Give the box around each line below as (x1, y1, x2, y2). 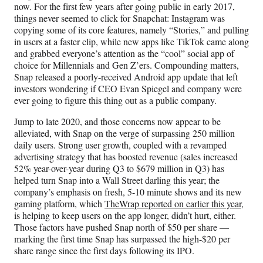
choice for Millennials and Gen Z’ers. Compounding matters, (14, 59, 239, 72)
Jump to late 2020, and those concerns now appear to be (14, 115, 221, 128)
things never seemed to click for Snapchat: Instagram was (14, 12, 225, 25)
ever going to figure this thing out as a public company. (14, 94, 217, 107)
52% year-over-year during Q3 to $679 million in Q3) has (14, 162, 224, 175)
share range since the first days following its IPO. (14, 244, 194, 257)
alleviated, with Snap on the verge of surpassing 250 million (14, 127, 235, 140)
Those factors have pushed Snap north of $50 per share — (14, 221, 229, 234)
